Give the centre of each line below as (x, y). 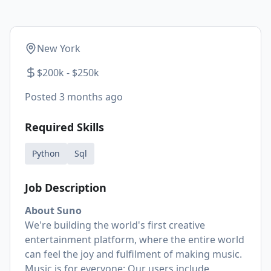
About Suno (53, 211)
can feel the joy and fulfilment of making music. (133, 254)
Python (46, 153)
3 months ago (91, 97)
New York (59, 48)
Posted (42, 97)
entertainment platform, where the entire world (135, 240)
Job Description (66, 188)
